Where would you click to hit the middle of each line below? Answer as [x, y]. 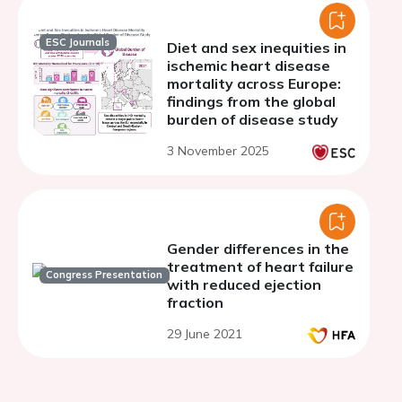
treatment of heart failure [260, 267]
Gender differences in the [258, 249]
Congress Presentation [105, 275]
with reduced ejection [244, 284]
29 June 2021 [205, 334]
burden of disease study [253, 119]
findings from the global [251, 101]
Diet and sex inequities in [257, 48]
